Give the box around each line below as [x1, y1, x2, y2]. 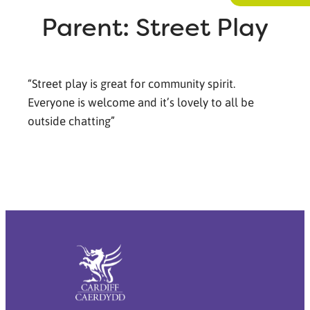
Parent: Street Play [42, 10, 268, 44]
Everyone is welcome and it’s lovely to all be [28, 93, 254, 109]
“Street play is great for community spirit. [28, 75, 235, 91]
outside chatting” [28, 112, 115, 128]
